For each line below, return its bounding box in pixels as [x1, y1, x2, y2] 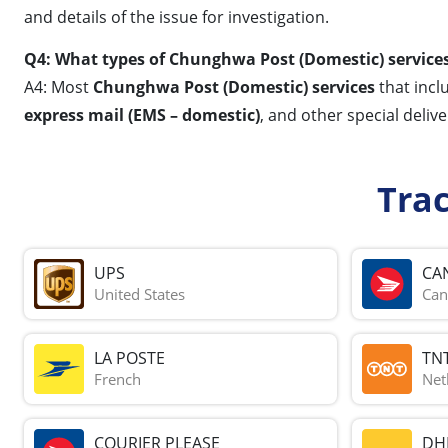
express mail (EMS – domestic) [24, 103, 260, 126]
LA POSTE [94, 347, 165, 370]
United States [94, 284, 185, 305]
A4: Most [24, 75, 93, 98]
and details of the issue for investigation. [24, 5, 329, 28]
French [94, 369, 141, 390]
